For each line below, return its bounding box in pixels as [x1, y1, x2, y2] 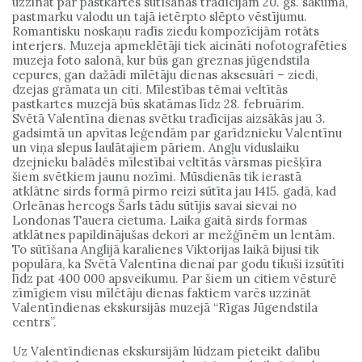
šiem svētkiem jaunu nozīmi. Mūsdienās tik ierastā [12, 169, 301, 185]
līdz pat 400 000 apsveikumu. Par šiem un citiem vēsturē [12, 271, 337, 287]
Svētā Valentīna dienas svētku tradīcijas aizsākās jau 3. [12, 111, 326, 127]
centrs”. [12, 314, 57, 330]
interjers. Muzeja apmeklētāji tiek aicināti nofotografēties [12, 38, 347, 54]
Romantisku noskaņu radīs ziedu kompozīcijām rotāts [12, 23, 319, 40]
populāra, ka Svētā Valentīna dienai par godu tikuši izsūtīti [12, 256, 344, 272]
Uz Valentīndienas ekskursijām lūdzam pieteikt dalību [12, 343, 320, 360]
